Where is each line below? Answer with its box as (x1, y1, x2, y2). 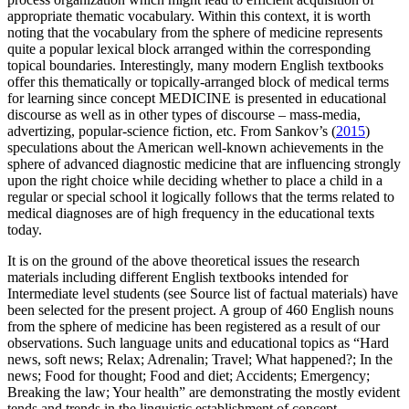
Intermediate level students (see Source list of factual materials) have (7, 286, 398, 302)
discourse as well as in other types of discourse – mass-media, (7, 107, 361, 123)
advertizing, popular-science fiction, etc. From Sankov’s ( (7, 123, 336, 140)
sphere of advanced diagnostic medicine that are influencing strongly (7, 156, 401, 173)
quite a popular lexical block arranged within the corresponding (7, 41, 371, 58)
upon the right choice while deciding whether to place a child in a (7, 173, 383, 189)
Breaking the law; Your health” (7, 384, 189, 401)
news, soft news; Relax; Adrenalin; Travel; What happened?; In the (7, 351, 393, 368)
